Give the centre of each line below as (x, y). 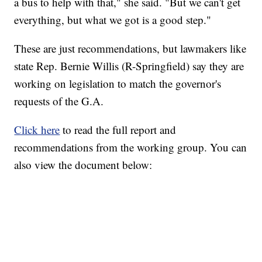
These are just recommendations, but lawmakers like (130, 48)
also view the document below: (83, 164)
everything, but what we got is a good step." (113, 19)
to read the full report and (118, 129)
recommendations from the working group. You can (131, 147)
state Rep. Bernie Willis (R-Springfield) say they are (129, 65)
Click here (37, 129)
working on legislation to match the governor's (118, 83)
